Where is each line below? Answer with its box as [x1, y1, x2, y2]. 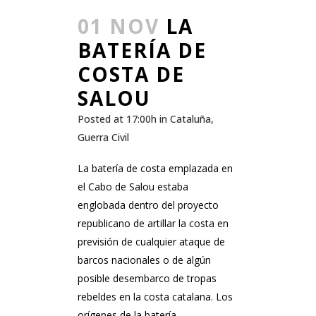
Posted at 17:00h [78, 112, 157, 126]
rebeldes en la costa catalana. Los [78, 290, 233, 304]
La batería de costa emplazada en [78, 162, 233, 176]
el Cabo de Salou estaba [78, 180, 188, 194]
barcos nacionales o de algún [78, 253, 211, 267]
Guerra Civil [78, 130, 129, 145]
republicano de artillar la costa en [78, 217, 229, 231]
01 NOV [78, 13, 159, 40]
